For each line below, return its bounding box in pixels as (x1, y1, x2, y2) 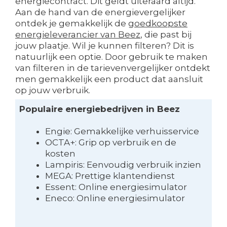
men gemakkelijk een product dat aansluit (15, 73, 203, 84)
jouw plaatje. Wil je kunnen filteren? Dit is (15, 40, 194, 51)
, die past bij (140, 29, 192, 40)
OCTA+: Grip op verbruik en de (45, 137, 176, 148)
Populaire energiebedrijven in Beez (19, 104, 180, 115)
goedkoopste (128, 18, 187, 28)
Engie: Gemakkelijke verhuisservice (45, 126, 199, 137)
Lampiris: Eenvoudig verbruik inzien (45, 160, 201, 170)
